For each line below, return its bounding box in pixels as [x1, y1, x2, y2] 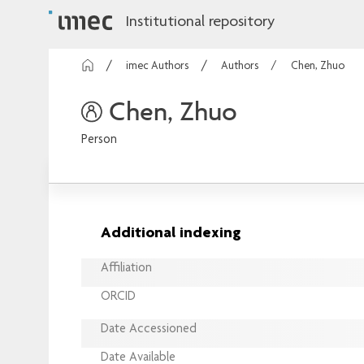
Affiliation [101, 262, 152, 276]
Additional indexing [101, 225, 240, 242]
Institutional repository [125, 15, 275, 31]
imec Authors [126, 61, 188, 73]
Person [81, 133, 117, 147]
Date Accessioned [101, 323, 197, 337]
